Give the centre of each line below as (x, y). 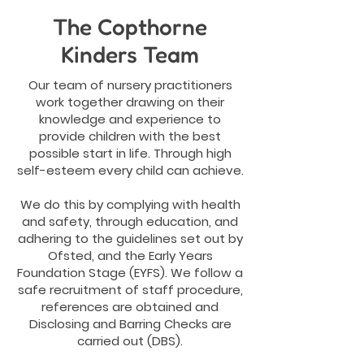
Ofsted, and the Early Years (130, 256)
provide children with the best (130, 136)
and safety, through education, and (130, 221)
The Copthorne (130, 27)
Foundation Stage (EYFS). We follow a (130, 273)
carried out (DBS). (130, 341)
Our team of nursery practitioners (130, 85)
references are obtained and (130, 307)
